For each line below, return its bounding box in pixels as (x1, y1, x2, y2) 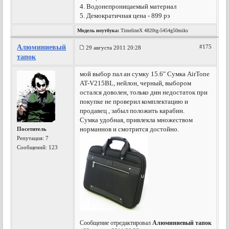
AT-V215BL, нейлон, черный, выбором (80, 79, 192, 87)
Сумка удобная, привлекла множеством (80, 116, 193, 124)
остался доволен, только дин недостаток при (80, 88, 208, 96)
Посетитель (17, 126, 47, 132)
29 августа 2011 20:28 (86, 44, 142, 51)
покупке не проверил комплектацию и (80, 98, 189, 105)
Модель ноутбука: (77, 28, 120, 33)
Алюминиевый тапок (152, 219, 212, 226)
